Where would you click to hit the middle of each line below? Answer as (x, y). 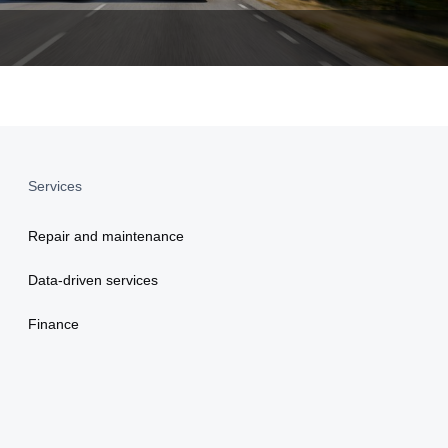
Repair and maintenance (106, 235)
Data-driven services (93, 279)
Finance (53, 323)
